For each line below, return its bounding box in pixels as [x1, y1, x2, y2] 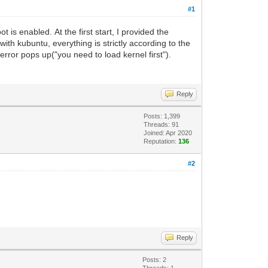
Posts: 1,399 [144, 112, 181, 120]
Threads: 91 [144, 120, 179, 128]
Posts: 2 [142, 255, 167, 263]
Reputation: [144, 137, 179, 145]
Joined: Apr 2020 [144, 129, 193, 136]
